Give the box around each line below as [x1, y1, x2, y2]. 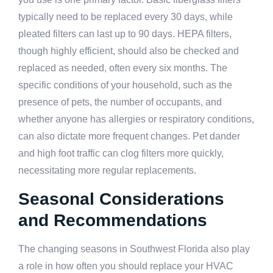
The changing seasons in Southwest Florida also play [18, 243, 250, 254]
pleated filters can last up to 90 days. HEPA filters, [18, 29, 232, 40]
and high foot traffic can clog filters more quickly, [18, 148, 224, 159]
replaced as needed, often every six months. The [18, 63, 227, 74]
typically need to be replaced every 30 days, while [18, 12, 233, 23]
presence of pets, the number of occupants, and [18, 97, 222, 108]
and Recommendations [18, 210, 207, 230]
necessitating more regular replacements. [18, 165, 196, 176]
